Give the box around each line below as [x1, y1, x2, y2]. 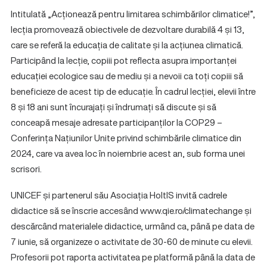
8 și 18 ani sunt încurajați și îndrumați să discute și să [11, 100, 216, 113]
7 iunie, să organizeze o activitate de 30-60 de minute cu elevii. [11, 235, 253, 248]
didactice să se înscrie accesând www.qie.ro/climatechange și [11, 204, 252, 217]
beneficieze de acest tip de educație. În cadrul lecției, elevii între [11, 85, 256, 98]
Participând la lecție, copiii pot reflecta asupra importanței [11, 54, 237, 67]
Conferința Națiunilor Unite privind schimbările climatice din [11, 131, 241, 144]
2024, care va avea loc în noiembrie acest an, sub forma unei [11, 147, 245, 160]
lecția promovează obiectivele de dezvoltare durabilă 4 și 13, [11, 23, 244, 36]
